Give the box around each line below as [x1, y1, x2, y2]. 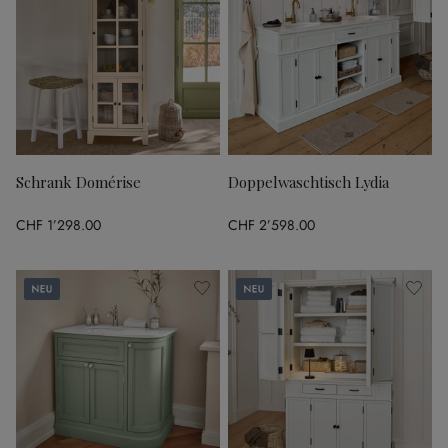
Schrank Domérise [16, 172, 141, 192]
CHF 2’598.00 [228, 214, 315, 235]
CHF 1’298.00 [16, 214, 101, 235]
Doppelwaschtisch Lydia [228, 172, 389, 192]
